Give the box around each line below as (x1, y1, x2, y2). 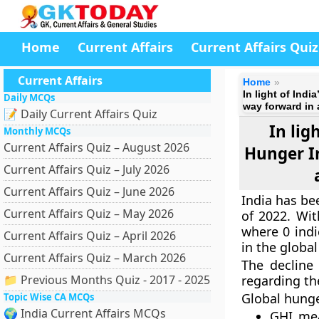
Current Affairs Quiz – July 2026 (4, 162, 169, 177)
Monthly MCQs (4, 125, 70, 137)
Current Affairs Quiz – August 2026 (4, 140, 189, 155)
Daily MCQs (4, 91, 55, 104)
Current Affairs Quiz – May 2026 (4, 206, 174, 221)
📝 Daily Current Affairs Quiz (4, 106, 157, 122)
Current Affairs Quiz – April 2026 (4, 228, 176, 244)
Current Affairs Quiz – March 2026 (4, 250, 186, 266)
